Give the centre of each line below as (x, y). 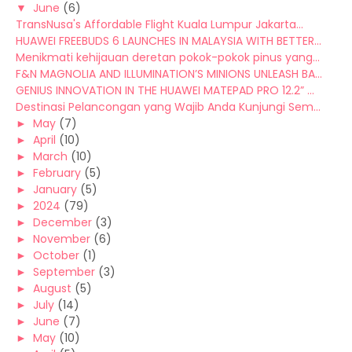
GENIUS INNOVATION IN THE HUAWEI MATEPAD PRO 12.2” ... (165, 90)
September (64, 272)
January (55, 189)
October (56, 255)
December (62, 222)
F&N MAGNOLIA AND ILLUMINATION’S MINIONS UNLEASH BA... (169, 74)
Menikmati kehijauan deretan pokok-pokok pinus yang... (168, 57)
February (57, 173)
